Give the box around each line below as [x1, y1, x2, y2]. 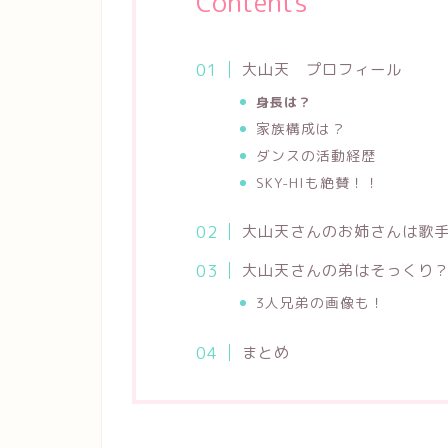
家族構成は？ [255, 119, 346, 138]
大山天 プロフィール [241, 59, 402, 80]
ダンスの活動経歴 [255, 146, 376, 165]
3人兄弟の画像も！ [255, 293, 385, 313]
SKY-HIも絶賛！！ [255, 173, 380, 192]
